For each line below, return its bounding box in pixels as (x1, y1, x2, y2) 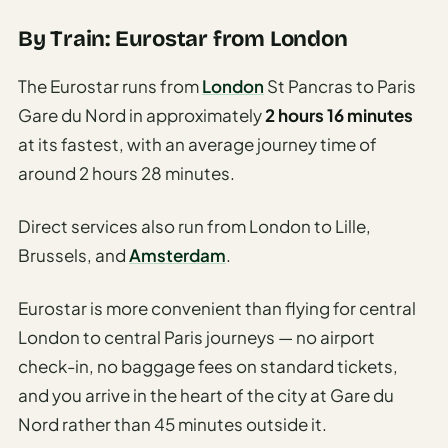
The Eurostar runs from (18, 74, 202, 97)
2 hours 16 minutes (265, 103, 413, 126)
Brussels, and (18, 243, 129, 266)
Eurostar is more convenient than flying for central (18, 296, 416, 319)
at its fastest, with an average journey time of (18, 132, 377, 155)
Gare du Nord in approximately (18, 103, 265, 126)
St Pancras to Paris (264, 74, 416, 97)
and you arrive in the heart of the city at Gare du (18, 383, 394, 406)
